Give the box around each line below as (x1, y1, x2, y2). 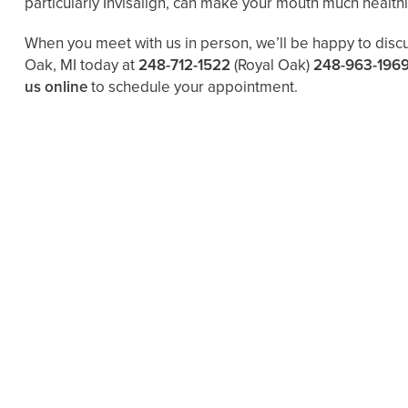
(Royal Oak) (234, 54, 310, 76)
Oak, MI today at (25, 54, 138, 76)
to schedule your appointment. (87, 76, 298, 98)
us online (25, 76, 87, 98)
